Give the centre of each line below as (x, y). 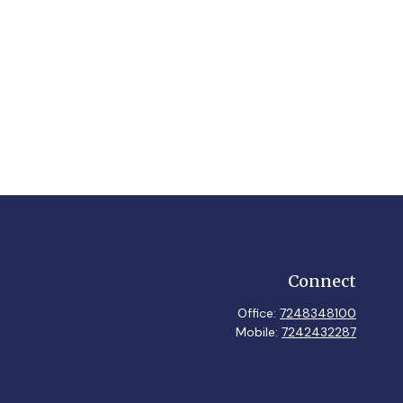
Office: (259, 313)
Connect (322, 281)
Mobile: (259, 331)
